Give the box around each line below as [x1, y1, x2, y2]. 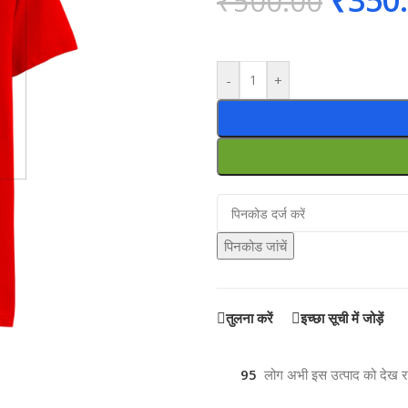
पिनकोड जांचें [224, 237, 287, 255]
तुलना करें [226, 309, 273, 328]
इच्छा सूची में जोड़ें [301, 309, 383, 328]
